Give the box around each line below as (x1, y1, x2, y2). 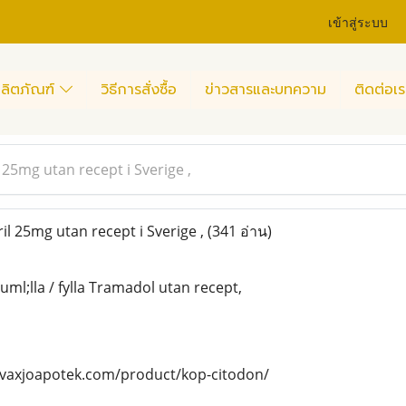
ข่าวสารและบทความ (205, 78, 326, 101)
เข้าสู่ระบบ (328, 11, 389, 31)
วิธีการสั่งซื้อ (101, 78, 177, 101)
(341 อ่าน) (207, 221, 272, 241)
